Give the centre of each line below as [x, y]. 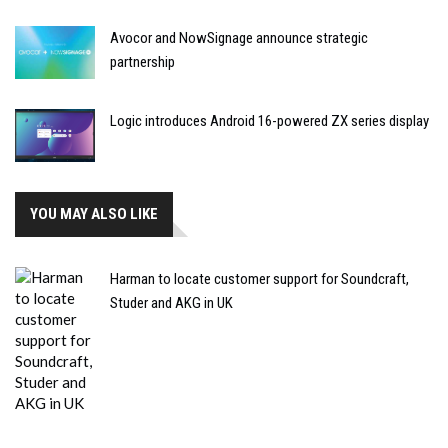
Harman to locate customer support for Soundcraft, [259, 279]
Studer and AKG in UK [171, 303]
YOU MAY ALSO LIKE [94, 214]
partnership [142, 61]
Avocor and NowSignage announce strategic [239, 37]
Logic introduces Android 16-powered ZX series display [269, 120]
